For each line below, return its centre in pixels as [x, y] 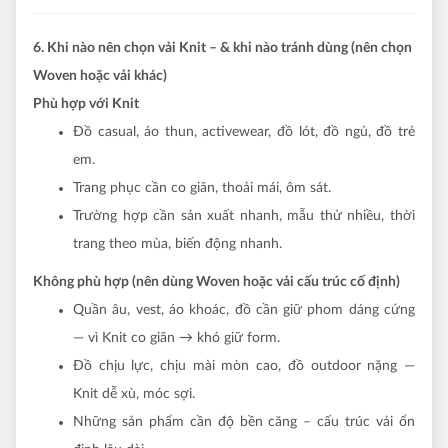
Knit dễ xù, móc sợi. [134, 393]
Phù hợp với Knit [86, 103]
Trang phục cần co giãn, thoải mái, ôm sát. [202, 187]
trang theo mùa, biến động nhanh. [177, 243]
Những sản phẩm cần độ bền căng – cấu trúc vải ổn [244, 421]
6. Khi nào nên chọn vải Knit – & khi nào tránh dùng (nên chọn [222, 47]
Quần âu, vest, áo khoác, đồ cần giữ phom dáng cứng [244, 309]
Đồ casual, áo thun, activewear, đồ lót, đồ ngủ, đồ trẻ [244, 131]
